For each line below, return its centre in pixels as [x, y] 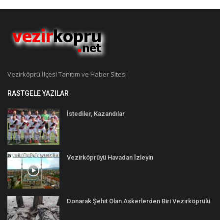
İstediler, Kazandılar [96, 113]
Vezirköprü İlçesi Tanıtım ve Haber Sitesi [67, 74]
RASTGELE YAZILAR [38, 93]
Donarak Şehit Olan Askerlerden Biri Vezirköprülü [138, 201]
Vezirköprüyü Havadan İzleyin [110, 157]
